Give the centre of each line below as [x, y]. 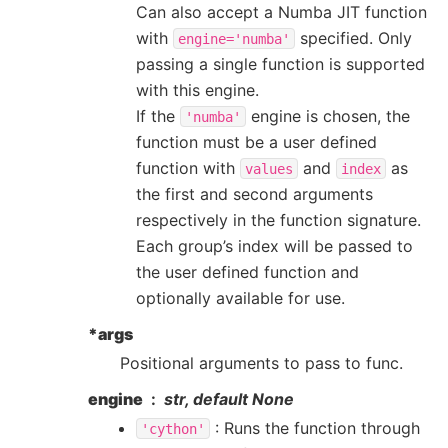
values [269, 168]
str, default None [229, 398]
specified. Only [353, 37]
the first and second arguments [254, 193]
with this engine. [197, 89]
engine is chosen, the [328, 115]
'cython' [173, 428]
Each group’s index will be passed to [274, 245]
